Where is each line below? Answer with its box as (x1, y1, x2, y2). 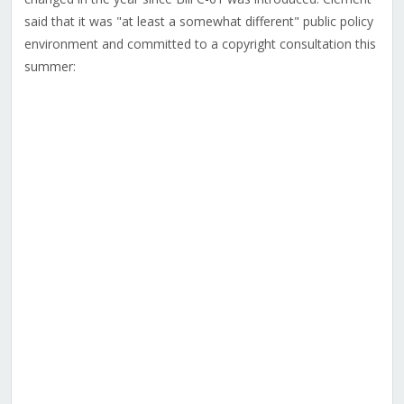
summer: (23, 58, 76, 76)
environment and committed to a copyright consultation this (23, 35, 376, 53)
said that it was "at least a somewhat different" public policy (23, 13, 373, 31)
